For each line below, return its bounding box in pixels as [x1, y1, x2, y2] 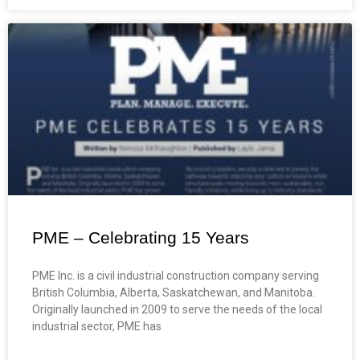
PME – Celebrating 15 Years [32, 227, 249, 247]
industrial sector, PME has [32, 319, 162, 333]
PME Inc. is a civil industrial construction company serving [32, 268, 319, 282]
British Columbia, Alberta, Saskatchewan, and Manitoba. [32, 285, 315, 299]
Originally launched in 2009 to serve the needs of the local [32, 302, 322, 316]
